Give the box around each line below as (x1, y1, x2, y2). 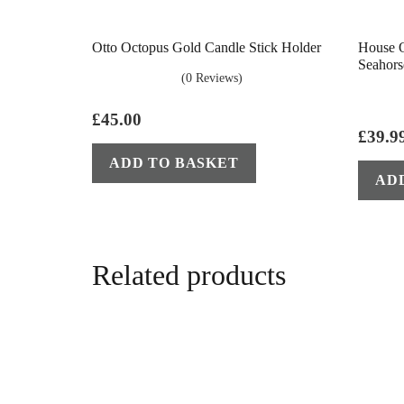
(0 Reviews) (181, 71, 243, 86)
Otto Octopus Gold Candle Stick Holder (92, 40, 321, 56)
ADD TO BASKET (109, 155, 239, 171)
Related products (92, 259, 286, 292)
